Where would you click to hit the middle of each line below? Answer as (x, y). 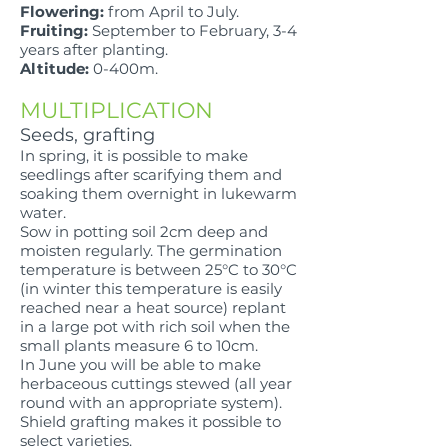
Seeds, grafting (87, 135)
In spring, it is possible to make (134, 156)
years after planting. (94, 50)
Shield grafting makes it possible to (150, 422)
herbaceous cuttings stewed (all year (156, 384)
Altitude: (54, 69)
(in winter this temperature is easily (151, 289)
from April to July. (171, 12)
